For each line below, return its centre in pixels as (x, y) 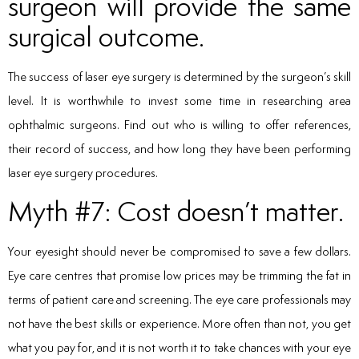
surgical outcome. (106, 36)
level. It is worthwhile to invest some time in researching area (179, 100)
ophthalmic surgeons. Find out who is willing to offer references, (179, 124)
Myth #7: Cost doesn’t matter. (176, 212)
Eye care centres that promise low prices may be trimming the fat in (179, 276)
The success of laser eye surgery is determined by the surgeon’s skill (179, 76)
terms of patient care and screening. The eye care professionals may (179, 300)
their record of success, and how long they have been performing (179, 148)
